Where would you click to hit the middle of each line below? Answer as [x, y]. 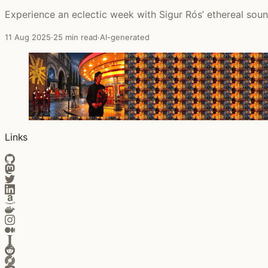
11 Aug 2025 [28, 37]
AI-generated [125, 37]
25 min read [75, 37]
